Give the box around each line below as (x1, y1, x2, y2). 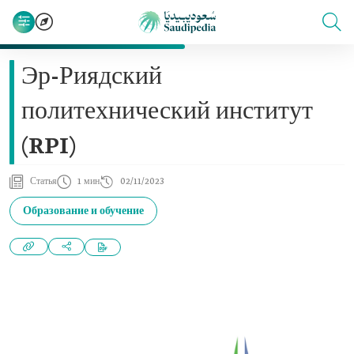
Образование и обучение (23, 204, 144, 218)
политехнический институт (21, 97, 313, 127)
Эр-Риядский (21, 62, 162, 92)
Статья (30, 176, 57, 187)
